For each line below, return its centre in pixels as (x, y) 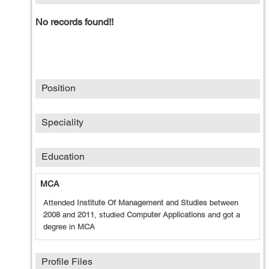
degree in (60, 227)
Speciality (62, 122)
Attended (60, 203)
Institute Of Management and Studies (142, 203)
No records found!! (74, 22)
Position (59, 88)
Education (63, 156)
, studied (110, 215)
